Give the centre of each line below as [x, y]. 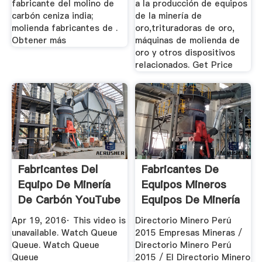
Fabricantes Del [58, 170]
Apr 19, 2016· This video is [68, 221]
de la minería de [169, 15]
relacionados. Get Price [184, 65]
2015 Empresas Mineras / [189, 233]
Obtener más [39, 40]
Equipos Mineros [184, 185]
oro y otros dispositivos [185, 52]
